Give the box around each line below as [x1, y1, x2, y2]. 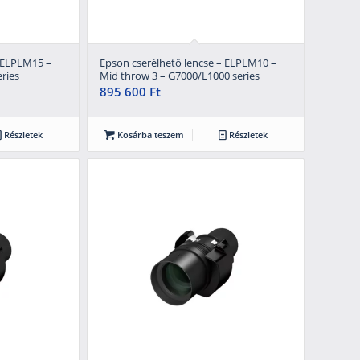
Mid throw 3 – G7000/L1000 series [99, 67, 260, 83]
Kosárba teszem [115, 128, 185, 141]
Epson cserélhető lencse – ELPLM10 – [99, 55, 276, 70]
